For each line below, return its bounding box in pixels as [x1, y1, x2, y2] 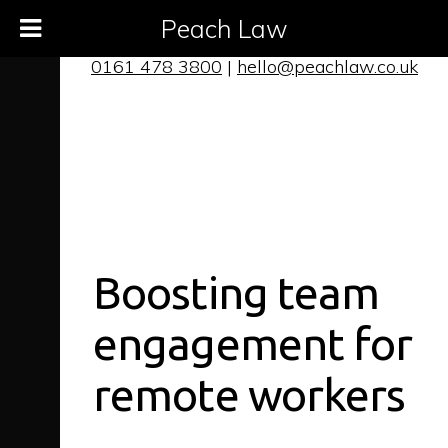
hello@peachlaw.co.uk [237, 55, 418, 78]
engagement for [93, 318, 413, 368]
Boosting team [93, 267, 380, 317]
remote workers [93, 369, 406, 419]
